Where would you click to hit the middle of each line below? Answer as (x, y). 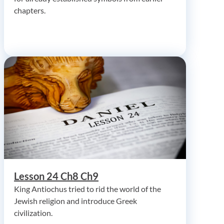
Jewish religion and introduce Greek (75, 200)
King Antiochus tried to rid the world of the (87, 188)
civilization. (33, 212)
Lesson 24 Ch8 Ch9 (56, 176)
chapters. (30, 10)
